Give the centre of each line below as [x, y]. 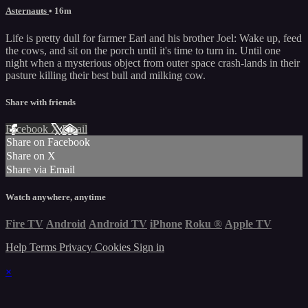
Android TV [118, 224]
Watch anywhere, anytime [56, 197]
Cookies [114, 247]
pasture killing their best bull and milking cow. [106, 75]
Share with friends [41, 102]
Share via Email [41, 169]
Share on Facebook [48, 142]
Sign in [149, 247]
